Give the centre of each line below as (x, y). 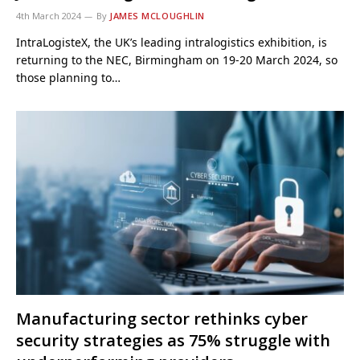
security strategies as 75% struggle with (173, 340)
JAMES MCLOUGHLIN (157, 15)
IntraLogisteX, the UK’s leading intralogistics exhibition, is (172, 42)
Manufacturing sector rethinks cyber (162, 319)
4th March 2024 (49, 15)
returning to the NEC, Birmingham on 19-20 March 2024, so (177, 59)
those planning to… (68, 77)
